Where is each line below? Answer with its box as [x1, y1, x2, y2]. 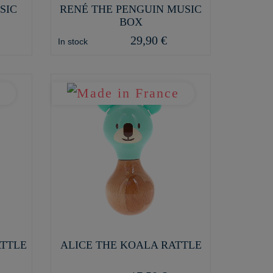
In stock [57, 36, 88, 46]
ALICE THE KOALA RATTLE [60, 238, 202, 251]
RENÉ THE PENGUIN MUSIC [60, 2, 202, 15]
